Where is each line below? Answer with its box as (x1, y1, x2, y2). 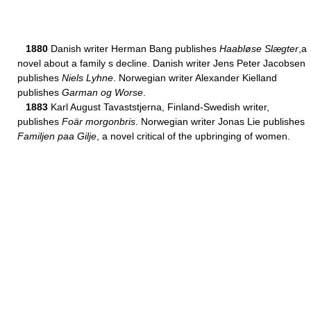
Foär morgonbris (62, 116, 135, 127)
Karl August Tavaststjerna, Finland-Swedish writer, (48, 101, 269, 112)
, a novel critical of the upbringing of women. (96, 131, 290, 142)
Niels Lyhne (62, 72, 113, 83)
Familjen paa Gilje (17, 131, 96, 142)
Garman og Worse (62, 87, 143, 98)
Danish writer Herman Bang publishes (48, 43, 219, 54)
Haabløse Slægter (219, 43, 299, 54)
